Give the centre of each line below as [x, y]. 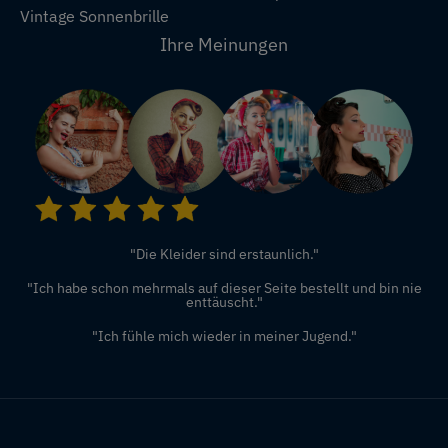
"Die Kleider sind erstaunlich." [224, 253]
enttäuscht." [224, 301]
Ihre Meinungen [224, 44]
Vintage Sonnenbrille [94, 15]
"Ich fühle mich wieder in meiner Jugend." [224, 335]
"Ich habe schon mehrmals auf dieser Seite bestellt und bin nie [224, 287]
